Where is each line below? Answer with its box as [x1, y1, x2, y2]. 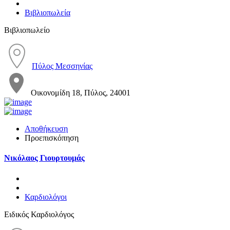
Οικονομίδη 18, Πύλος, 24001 [31, 88, 130, 97]
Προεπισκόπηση [25, 133, 79, 142]
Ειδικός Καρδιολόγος [4, 209, 74, 219]
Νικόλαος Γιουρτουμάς [4, 154, 85, 163]
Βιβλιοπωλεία [25, 8, 70, 17]
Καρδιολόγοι [25, 192, 67, 201]
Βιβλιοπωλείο [4, 25, 50, 34]
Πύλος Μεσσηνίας [32, 61, 92, 70]
